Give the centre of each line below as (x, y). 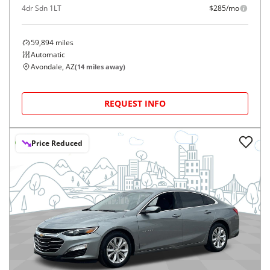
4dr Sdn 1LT (42, 8)
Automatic (48, 55)
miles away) (105, 67)
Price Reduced (57, 143)
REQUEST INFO (135, 103)
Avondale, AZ (53, 67)
